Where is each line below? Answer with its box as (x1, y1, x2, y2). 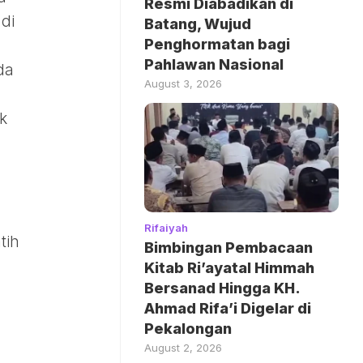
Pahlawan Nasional (144, 56, 284, 74)
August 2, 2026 (144, 341, 222, 355)
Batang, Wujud (144, 15, 251, 33)
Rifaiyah (144, 221, 188, 235)
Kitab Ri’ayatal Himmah (144, 259, 314, 277)
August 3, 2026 (144, 77, 222, 91)
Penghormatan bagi (144, 36, 290, 53)
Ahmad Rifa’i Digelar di (144, 300, 311, 318)
